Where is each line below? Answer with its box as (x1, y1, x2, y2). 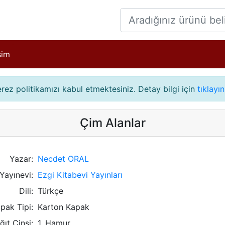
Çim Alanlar (79, 116, 146, 130)
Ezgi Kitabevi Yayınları (38, 170, 123, 180)
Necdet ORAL (38, 154, 89, 164)
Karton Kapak (38, 202, 90, 212)
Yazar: (9, 154, 33, 164)
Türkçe (38, 186, 64, 196)
